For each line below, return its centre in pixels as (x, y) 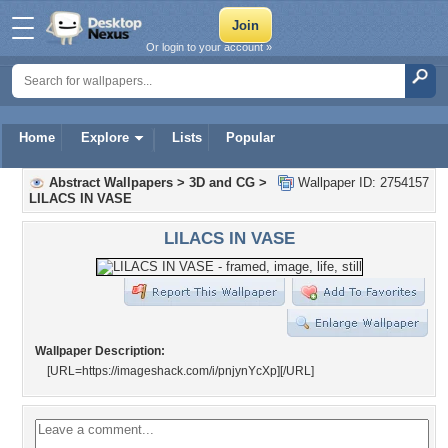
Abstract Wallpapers (111, 182)
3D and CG (222, 182)
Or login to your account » (209, 47)
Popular (250, 137)
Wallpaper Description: (100, 351)
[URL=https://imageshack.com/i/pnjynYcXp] (163, 371)
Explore (105, 137)
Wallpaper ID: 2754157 (361, 182)
